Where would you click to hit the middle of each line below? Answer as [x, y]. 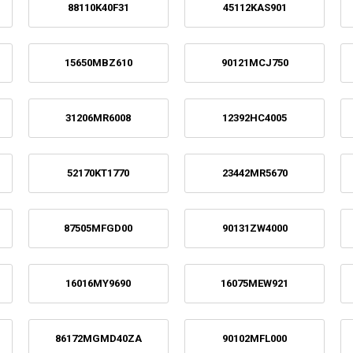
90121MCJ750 [255, 62]
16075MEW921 [255, 283]
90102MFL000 [255, 338]
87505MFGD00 [98, 228]
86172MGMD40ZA [98, 338]
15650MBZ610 [98, 62]
